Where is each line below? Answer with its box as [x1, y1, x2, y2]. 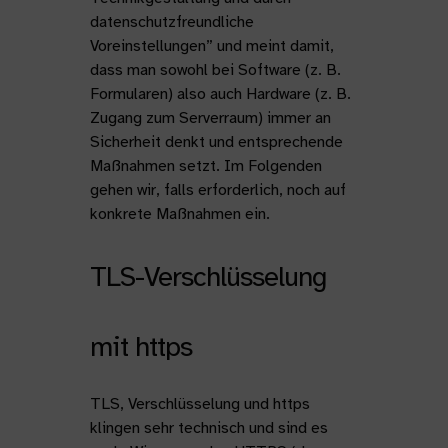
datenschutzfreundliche [89, 12, 254, 32]
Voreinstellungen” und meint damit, [89, 36, 334, 56]
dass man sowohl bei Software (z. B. [89, 60, 341, 80]
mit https [89, 329, 192, 364]
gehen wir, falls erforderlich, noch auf [89, 180, 346, 200]
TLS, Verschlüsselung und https [89, 394, 310, 414]
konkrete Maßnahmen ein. [89, 204, 270, 224]
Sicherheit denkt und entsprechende [89, 132, 343, 152]
